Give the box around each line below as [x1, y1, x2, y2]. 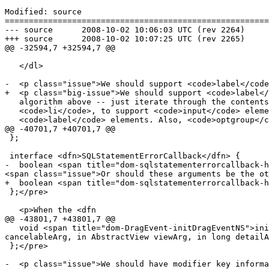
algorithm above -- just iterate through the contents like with [5, 97, 19, 107]
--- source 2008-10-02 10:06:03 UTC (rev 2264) [5, 25, 53, 35]
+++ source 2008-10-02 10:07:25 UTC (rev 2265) [5, 34, 53, 44]
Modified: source [5, 7, 82, 17]
